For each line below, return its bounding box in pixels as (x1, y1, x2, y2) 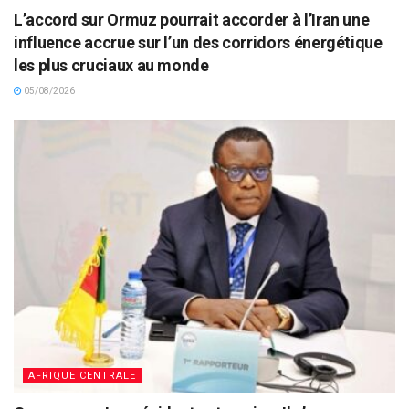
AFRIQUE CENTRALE (28, 369, 136, 382)
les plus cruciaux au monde (14, 55, 209, 75)
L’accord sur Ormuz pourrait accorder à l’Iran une (14, 9, 370, 29)
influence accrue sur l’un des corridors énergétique (14, 32, 383, 52)
